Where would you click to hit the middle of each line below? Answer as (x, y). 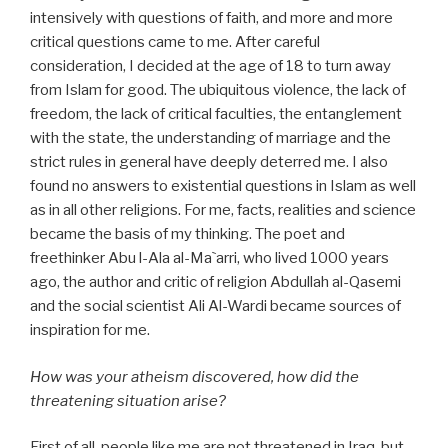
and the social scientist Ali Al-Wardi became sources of (215, 306)
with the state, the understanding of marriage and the (210, 138)
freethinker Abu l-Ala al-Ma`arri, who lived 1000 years (209, 258)
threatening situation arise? (128, 400)
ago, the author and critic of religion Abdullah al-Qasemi (215, 282)
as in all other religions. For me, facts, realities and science (223, 210)
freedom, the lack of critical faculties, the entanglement (216, 114)
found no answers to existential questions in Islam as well (223, 186)
